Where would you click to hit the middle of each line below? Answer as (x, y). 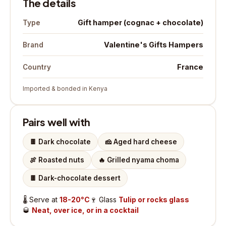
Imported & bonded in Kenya (65, 89)
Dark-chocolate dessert (79, 178)
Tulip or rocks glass (154, 200)
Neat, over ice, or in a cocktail (85, 210)
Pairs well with (56, 122)
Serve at (44, 200)
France (190, 67)
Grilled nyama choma (143, 160)
